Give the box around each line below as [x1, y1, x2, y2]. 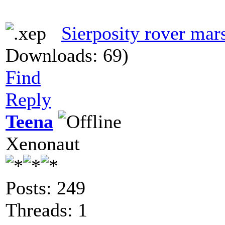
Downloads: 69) [6, 44, 129, 66]
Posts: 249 [6, 177, 85, 198]
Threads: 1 [6, 199, 87, 220]
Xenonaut [6, 133, 80, 154]
